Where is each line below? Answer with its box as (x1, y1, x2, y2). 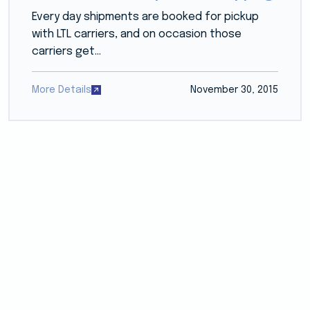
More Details (31, 84, 91, 95)
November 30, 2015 (190, 84, 279, 95)
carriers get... (31, 45, 101, 57)
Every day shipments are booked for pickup (31, 10, 259, 23)
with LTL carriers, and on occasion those (31, 28, 241, 40)
